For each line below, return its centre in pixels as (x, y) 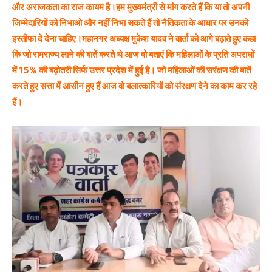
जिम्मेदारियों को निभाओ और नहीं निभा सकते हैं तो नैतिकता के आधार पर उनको (130, 23)
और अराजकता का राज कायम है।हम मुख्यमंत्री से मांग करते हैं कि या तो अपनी (131, 7)
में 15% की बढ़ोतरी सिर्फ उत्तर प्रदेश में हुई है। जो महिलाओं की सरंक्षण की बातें (131, 70)
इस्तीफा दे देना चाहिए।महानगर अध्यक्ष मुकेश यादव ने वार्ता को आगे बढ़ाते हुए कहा (134, 39)
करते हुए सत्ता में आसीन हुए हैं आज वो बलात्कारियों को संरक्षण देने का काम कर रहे (134, 86)
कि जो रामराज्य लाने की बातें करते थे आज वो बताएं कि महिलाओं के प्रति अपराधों (133, 55)
